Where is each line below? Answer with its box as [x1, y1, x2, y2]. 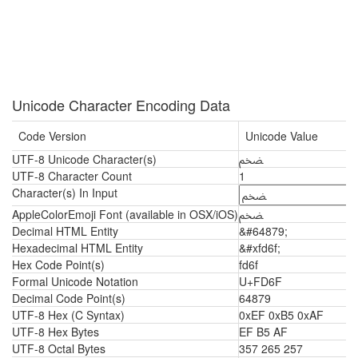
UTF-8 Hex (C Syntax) [12, 307, 125, 323]
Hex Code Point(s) [12, 257, 105, 272]
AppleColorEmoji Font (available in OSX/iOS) [12, 206, 238, 222]
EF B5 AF [239, 324, 288, 340]
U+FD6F [239, 273, 282, 289]
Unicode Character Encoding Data [12, 94, 230, 115]
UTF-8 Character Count [12, 168, 132, 184]
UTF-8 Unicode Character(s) [12, 151, 157, 167]
